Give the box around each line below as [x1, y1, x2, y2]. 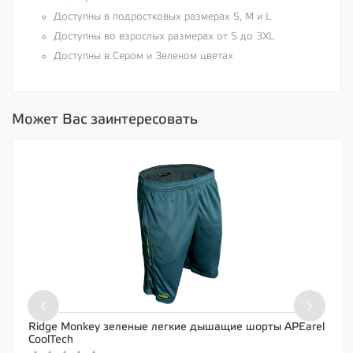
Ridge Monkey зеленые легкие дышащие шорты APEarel [28, 321, 325, 334]
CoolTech [28, 333, 73, 347]
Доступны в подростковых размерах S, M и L [54, 11, 271, 23]
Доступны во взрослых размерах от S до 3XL [54, 31, 274, 43]
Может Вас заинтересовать [12, 111, 198, 128]
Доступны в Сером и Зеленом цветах [54, 50, 233, 62]
